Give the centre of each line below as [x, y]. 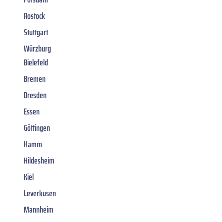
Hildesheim [39, 160]
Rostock [34, 16]
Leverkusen [40, 193]
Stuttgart [36, 32]
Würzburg [37, 48]
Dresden [35, 95]
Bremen [35, 79]
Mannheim [39, 209]
